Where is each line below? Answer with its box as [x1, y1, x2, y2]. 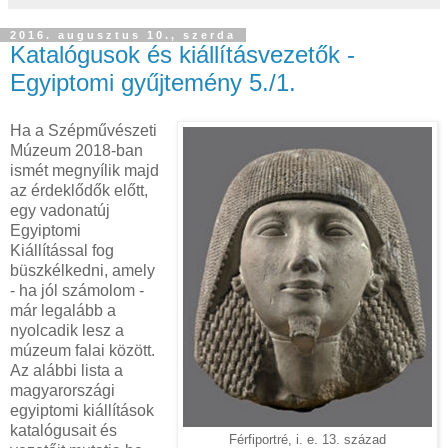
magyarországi [10, 382, 115, 400]
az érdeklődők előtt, [10, 182, 148, 200]
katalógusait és [10, 422, 117, 440]
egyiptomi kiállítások [10, 402, 154, 420]
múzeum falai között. [10, 342, 155, 360]
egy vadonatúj [10, 202, 110, 220]
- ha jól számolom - [10, 282, 144, 300]
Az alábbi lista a [10, 362, 123, 380]
